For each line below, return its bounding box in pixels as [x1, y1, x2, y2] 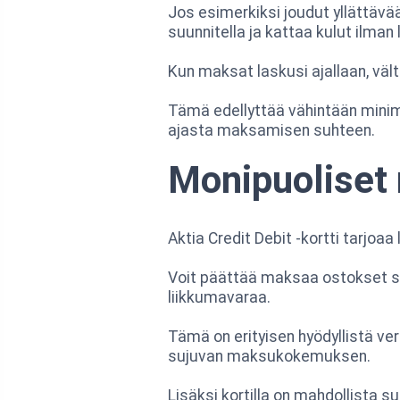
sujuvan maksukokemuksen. [168, 346, 371, 365]
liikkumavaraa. [168, 287, 271, 306]
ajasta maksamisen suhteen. [168, 121, 375, 139]
